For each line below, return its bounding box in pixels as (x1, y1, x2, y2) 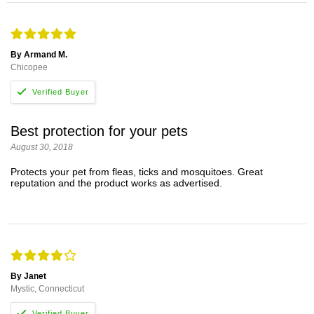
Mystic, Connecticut (11, 283, 84, 294)
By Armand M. (11, 49, 67, 60)
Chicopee (11, 62, 48, 72)
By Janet (11, 271, 46, 281)
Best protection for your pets (11, 123, 188, 139)
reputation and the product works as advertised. (11, 177, 222, 189)
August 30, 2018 (11, 142, 73, 153)
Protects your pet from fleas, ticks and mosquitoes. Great (11, 166, 263, 178)
